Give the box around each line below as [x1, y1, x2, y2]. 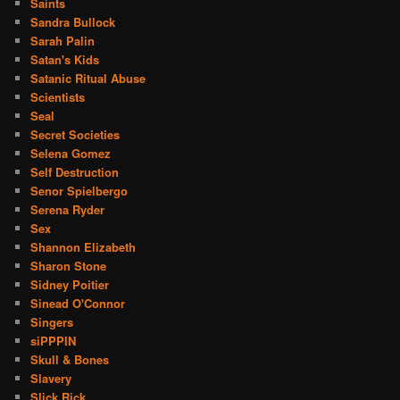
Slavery [30, 369, 72, 387]
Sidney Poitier [30, 275, 110, 293]
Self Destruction [30, 162, 120, 180]
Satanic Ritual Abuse [30, 69, 146, 87]
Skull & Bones [30, 350, 110, 368]
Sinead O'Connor [30, 294, 126, 312]
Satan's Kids [30, 50, 100, 68]
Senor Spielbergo [30, 181, 129, 199]
